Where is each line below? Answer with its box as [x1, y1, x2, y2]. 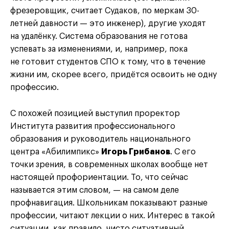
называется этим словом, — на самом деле [10, 186, 179, 195]
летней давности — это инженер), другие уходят [10, 19, 206, 28]
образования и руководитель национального [10, 135, 191, 144]
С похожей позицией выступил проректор [10, 109, 180, 118]
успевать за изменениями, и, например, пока [10, 45, 188, 54]
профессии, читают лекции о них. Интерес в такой [10, 212, 215, 220]
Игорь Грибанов [101, 148, 170, 156]
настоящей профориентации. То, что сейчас [10, 173, 188, 182]
